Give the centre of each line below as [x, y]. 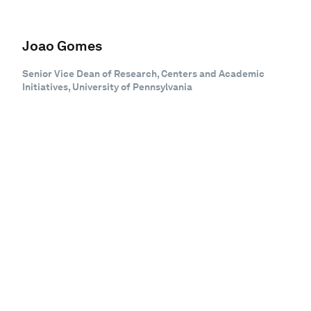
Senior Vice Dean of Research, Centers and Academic [143, 74]
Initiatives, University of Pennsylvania [107, 87]
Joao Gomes [62, 46]
